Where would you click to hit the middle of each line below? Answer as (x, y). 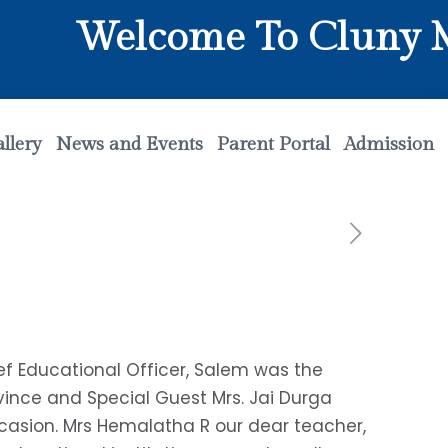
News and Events (130, 143)
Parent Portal (274, 143)
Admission (389, 143)
